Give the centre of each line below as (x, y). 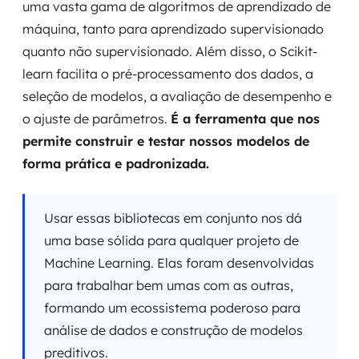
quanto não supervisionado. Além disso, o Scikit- (170, 51)
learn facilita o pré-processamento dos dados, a (168, 74)
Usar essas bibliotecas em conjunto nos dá (173, 218)
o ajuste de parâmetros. (97, 119)
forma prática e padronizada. (116, 163)
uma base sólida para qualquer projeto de (171, 240)
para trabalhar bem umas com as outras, (169, 285)
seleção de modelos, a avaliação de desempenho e (177, 96)
